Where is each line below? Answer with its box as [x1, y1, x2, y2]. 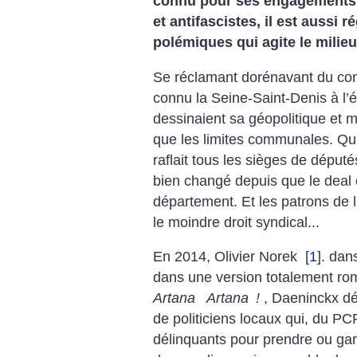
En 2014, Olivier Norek [153, 249, 301, 265]
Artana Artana [153, 290, 253, 307]
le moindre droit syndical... [153, 214, 320, 230]
